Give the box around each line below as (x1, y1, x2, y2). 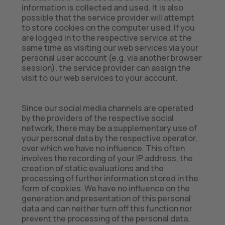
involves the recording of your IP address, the (21, 153, 193, 164)
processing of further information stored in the (21, 173, 198, 184)
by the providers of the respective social (21, 113, 174, 124)
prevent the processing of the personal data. (21, 213, 190, 224)
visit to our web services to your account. (21, 72, 178, 83)
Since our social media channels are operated (21, 102, 193, 114)
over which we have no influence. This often (21, 143, 185, 154)
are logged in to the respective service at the (21, 32, 192, 43)
